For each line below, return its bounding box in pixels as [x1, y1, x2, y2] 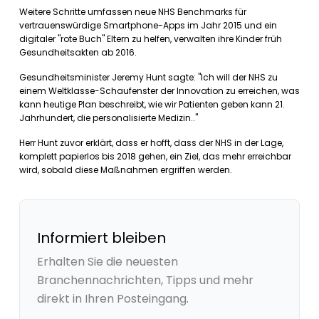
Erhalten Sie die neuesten [37, 253, 178, 270]
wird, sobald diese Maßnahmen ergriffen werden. [19, 164, 232, 176]
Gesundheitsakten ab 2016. [19, 46, 137, 58]
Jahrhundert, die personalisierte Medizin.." [19, 112, 198, 124]
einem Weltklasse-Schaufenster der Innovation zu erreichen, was [19, 85, 300, 97]
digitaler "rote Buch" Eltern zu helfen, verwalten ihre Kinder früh [19, 33, 282, 45]
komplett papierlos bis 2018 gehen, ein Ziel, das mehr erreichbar [19, 150, 291, 162]
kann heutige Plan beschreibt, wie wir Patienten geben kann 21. [19, 98, 285, 110]
